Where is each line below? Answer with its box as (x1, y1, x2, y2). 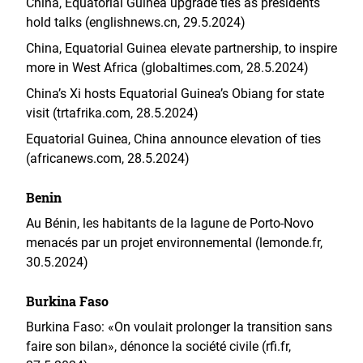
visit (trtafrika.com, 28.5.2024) (26, 105, 199, 121)
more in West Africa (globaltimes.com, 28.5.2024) (26, 60, 309, 75)
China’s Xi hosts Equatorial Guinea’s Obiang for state (26, 86, 324, 101)
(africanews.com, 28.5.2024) (26, 151, 190, 166)
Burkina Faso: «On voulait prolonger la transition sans (26, 319, 332, 335)
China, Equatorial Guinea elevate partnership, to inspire (26, 41, 337, 56)
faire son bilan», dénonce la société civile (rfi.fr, (26, 339, 291, 354)
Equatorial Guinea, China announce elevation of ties (26, 131, 321, 147)
